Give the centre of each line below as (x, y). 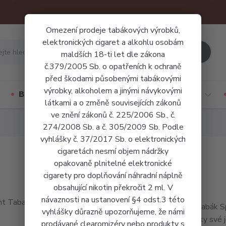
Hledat (178, 51)
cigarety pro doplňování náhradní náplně (113, 176)
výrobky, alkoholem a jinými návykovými (113, 91)
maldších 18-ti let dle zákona (113, 54)
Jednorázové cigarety (157, 94)
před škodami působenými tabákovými (113, 79)
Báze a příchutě (50, 94)
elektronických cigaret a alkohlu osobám (113, 42)
